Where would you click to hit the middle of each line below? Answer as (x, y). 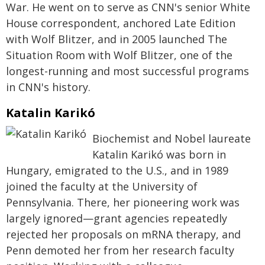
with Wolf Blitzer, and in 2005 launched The (117, 39)
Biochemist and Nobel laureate (172, 138)
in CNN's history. (48, 87)
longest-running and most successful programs (127, 71)
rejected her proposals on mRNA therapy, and (123, 234)
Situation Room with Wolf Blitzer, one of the (119, 55)
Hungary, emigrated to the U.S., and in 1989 (117, 170)
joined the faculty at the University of (102, 186)
